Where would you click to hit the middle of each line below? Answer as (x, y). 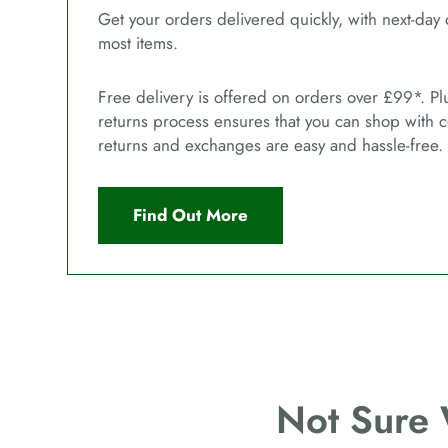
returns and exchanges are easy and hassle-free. (271, 145)
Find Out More (191, 214)
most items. (138, 43)
